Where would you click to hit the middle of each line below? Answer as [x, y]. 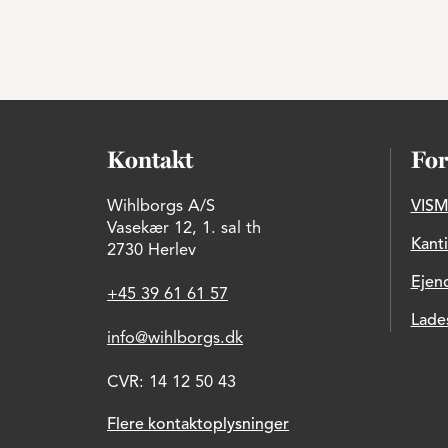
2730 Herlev [151, 251]
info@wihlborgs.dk [175, 339]
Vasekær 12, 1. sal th [184, 229]
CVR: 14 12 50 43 [171, 383]
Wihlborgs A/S [161, 207]
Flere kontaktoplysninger [198, 425]
